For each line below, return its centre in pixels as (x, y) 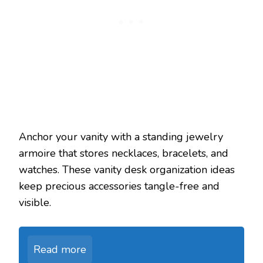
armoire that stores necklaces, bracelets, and (124, 154)
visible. (35, 203)
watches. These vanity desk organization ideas (127, 170)
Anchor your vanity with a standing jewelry (121, 137)
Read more (60, 250)
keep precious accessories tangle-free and (119, 186)
